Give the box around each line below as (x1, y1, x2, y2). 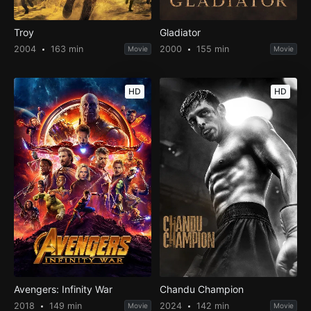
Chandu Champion (160, 283, 244, 296)
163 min (47, 44, 83, 55)
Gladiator (160, 26, 201, 39)
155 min (194, 44, 230, 55)
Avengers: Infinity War (13, 283, 112, 296)
